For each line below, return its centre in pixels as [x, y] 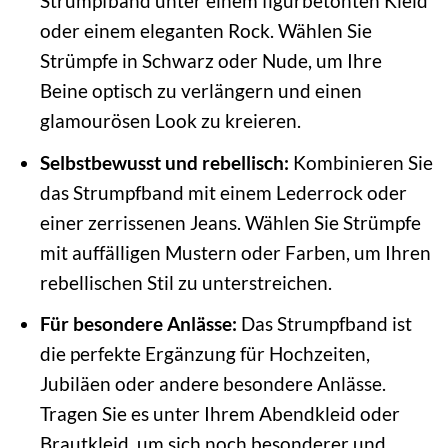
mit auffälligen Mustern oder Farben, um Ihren [235, 252]
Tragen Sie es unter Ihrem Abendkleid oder [219, 414]
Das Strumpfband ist [324, 324]
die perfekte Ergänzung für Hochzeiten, [204, 354]
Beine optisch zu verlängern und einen [200, 91]
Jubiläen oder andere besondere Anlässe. [212, 384]
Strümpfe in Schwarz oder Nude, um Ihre [210, 61]
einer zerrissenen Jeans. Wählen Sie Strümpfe [230, 222]
